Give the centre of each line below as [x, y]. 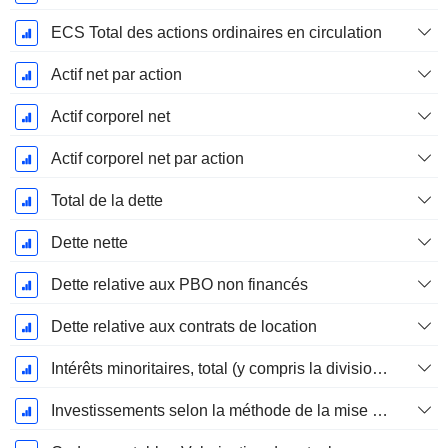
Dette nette [89, 243]
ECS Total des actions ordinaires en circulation [216, 33]
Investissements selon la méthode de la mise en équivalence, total [379, 411]
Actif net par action [116, 75]
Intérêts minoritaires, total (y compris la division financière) [379, 369]
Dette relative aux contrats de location [183, 327]
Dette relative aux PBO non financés [179, 285]
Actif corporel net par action [147, 159]
